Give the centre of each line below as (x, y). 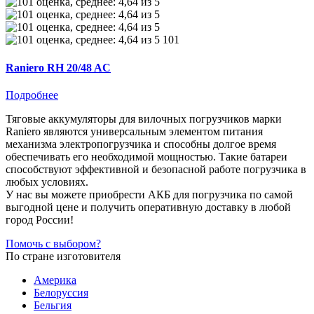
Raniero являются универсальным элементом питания (134, 131)
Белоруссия (61, 292)
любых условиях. (47, 182)
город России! (40, 219)
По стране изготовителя (63, 256)
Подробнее (32, 95)
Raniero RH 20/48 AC (58, 67)
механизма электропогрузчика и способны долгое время (141, 144)
